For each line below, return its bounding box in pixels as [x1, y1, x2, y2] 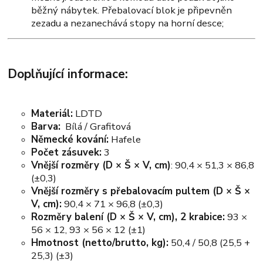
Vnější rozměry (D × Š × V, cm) [31, 158, 171, 172]
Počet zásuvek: [31, 145, 102, 159]
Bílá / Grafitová [60, 119, 131, 133]
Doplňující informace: [8, 65, 129, 82]
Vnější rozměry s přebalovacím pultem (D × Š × [31, 184, 251, 198]
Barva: [31, 119, 61, 133]
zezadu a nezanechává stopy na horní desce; [31, 16, 224, 31]
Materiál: [31, 106, 73, 120]
